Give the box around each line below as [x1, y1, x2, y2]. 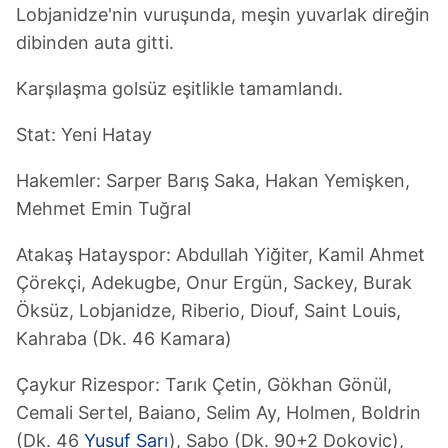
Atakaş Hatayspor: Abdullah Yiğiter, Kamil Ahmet [16, 243, 425, 265]
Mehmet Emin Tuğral [16, 197, 191, 219]
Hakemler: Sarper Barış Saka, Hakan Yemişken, [16, 169, 410, 191]
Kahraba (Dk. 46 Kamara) [16, 327, 232, 349]
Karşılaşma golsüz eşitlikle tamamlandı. [16, 77, 343, 99]
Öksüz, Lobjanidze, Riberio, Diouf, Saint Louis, [16, 299, 401, 321]
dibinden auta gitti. [16, 31, 174, 53]
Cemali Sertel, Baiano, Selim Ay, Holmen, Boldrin [16, 401, 421, 423]
